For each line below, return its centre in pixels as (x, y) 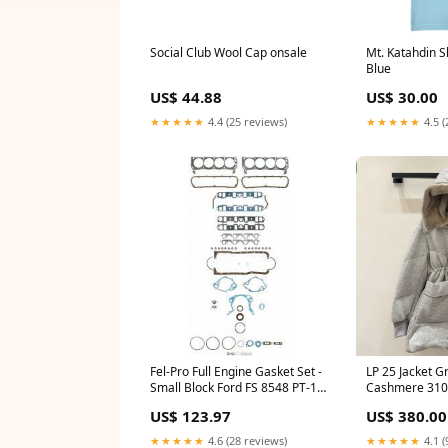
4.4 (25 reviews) (246, 122)
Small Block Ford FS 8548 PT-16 (237, 388)
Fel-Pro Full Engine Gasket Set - (236, 372)
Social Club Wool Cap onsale (228, 53)
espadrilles (396, 404)
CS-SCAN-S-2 (186, 404)
